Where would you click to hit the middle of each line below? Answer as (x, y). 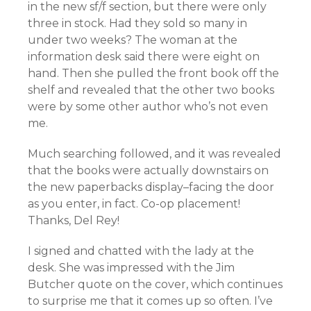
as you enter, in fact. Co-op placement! (134, 204)
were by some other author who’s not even (148, 107)
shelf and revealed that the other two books (151, 90)
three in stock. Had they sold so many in (137, 23)
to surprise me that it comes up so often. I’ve (150, 301)
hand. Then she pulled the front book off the (153, 73)
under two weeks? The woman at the (133, 40)
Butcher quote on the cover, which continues (155, 284)
